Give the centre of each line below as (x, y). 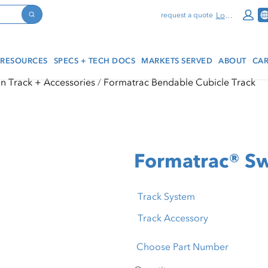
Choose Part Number (182, 246)
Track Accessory (173, 218)
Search (46, 23)
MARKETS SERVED (177, 60)
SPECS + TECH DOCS (94, 60)
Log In (229, 15)
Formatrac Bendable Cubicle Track (179, 82)
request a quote (187, 15)
